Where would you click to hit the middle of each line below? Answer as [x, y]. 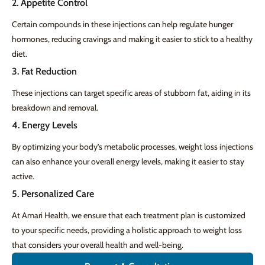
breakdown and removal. [55, 108]
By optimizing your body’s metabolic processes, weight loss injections [132, 147]
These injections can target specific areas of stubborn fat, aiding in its [131, 93]
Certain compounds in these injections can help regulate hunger [122, 25]
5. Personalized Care [53, 194]
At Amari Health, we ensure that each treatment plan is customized [129, 216]
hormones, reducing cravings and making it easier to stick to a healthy [132, 39]
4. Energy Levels [45, 125]
